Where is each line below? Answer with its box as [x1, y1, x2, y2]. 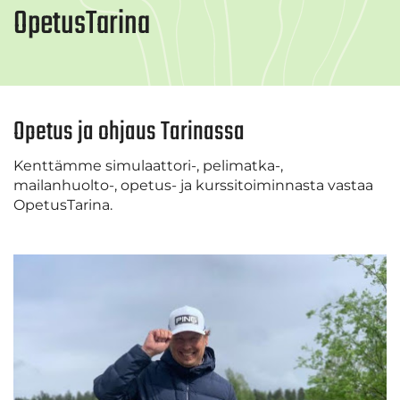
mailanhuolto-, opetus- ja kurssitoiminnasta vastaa [13, 176, 373, 194]
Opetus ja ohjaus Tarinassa [13, 111, 245, 153]
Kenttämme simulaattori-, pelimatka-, [13, 156, 283, 174]
